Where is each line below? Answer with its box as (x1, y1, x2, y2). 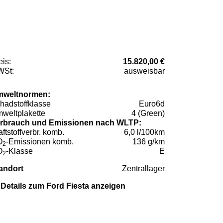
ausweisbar (124, 66, 165, 75)
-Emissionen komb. (6, 137, 74, 146)
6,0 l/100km (124, 127, 165, 136)
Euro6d (139, 99, 165, 108)
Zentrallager (122, 164, 165, 173)
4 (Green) (131, 109, 165, 117)
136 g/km (132, 137, 165, 146)
